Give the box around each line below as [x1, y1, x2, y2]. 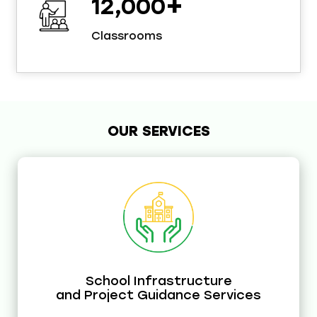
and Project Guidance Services [56, 287, 261, 303]
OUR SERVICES [107, 122, 210, 139]
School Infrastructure [85, 272, 232, 289]
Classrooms [91, 28, 162, 42]
